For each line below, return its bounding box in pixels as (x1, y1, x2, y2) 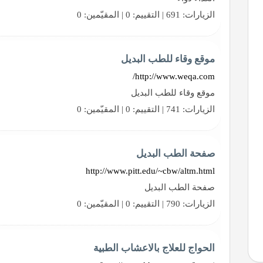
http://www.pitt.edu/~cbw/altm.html (86, 166, 215, 176)
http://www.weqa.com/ (135, 71, 215, 81)
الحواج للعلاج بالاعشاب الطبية (93, 242, 215, 254)
